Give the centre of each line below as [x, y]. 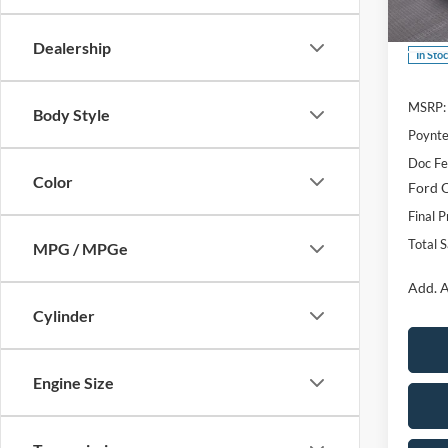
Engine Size [73, 383]
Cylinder [64, 316]
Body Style [71, 115]
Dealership [72, 48]
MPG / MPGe [80, 249]
